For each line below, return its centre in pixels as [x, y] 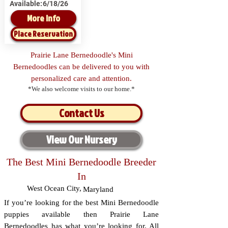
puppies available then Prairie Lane [81, 214]
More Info [43, 18]
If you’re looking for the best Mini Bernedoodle [81, 203]
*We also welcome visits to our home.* [81, 89]
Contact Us [81, 113]
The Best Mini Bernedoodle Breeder [81, 162]
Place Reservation [43, 34]
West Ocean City [53, 188]
